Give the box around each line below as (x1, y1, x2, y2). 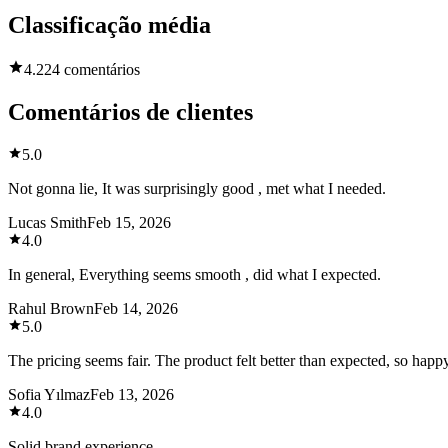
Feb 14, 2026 (94, 299, 178, 317)
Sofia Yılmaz (8, 385, 90, 403)
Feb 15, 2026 (87, 213, 171, 231)
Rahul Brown (8, 299, 94, 317)
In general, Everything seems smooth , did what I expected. (8, 265, 381, 283)
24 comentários (44, 61, 140, 79)
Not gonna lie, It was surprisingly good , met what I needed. (8, 179, 386, 197)
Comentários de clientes (8, 98, 253, 125)
